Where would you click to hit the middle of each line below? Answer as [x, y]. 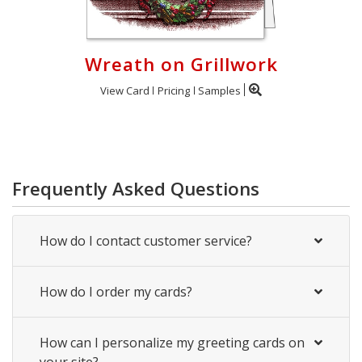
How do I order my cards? [116, 292]
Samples [219, 90]
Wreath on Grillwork [181, 64]
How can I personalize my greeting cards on [172, 343]
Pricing [174, 90]
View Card [125, 90]
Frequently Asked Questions [136, 189]
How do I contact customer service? [146, 241]
